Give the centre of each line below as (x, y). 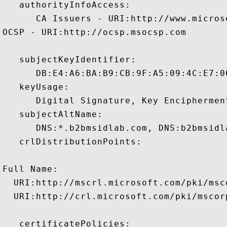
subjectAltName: (53, 114)
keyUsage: (36, 87)
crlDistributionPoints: (72, 142)
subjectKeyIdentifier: (69, 60)
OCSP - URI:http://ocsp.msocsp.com (94, 32)
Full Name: (30, 169)
